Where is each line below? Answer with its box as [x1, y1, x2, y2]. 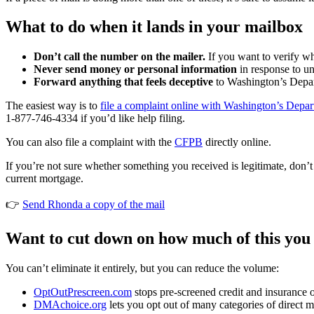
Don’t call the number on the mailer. [34, 50, 205, 63]
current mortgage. [6, 172, 83, 185]
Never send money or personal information [34, 63, 237, 76]
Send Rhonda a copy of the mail [22, 198, 165, 211]
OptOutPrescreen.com [34, 286, 132, 299]
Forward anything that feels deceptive [34, 76, 213, 88]
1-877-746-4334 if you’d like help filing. [6, 112, 185, 125]
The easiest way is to [6, 100, 100, 112]
